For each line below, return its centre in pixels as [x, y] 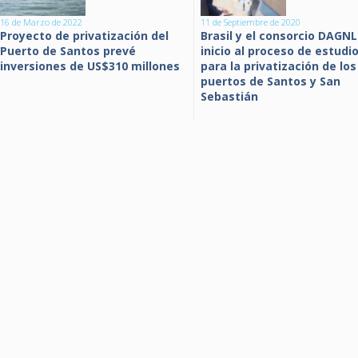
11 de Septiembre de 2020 [251, 22]
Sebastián [229, 96]
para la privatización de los [278, 66]
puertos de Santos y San [270, 81]
